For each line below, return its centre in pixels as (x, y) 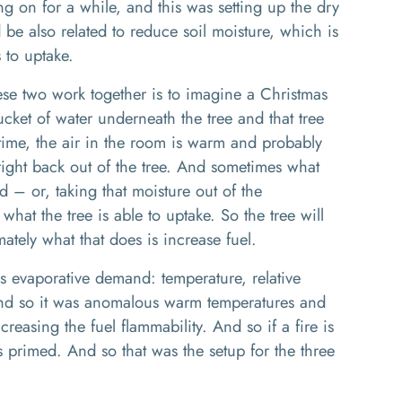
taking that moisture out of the (159, 191)
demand (123, 278)
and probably (276, 142)
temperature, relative (228, 278)
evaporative (53, 278)
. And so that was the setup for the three (196, 350)
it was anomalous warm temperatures (164, 302)
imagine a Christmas (254, 94)
